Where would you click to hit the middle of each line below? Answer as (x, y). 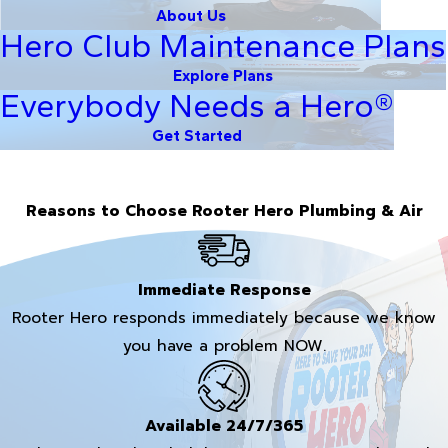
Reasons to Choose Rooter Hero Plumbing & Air (224, 210)
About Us (190, 15)
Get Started (197, 135)
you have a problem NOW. (224, 346)
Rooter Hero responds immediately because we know (224, 318)
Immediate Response (224, 290)
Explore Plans (223, 75)
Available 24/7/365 (224, 425)
